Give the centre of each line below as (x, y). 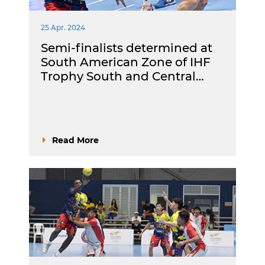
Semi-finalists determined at (127, 48)
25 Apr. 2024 (63, 28)
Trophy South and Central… (122, 76)
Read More (75, 140)
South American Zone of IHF (126, 62)
